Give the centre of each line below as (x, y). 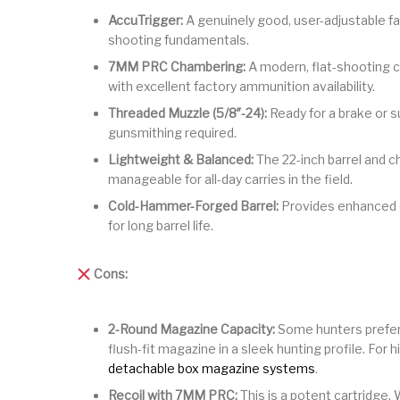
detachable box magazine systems (212, 369)
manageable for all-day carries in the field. (230, 179)
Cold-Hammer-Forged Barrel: (193, 206)
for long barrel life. (161, 226)
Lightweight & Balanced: (181, 160)
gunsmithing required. (172, 133)
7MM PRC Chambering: (177, 67)
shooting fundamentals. (179, 40)
